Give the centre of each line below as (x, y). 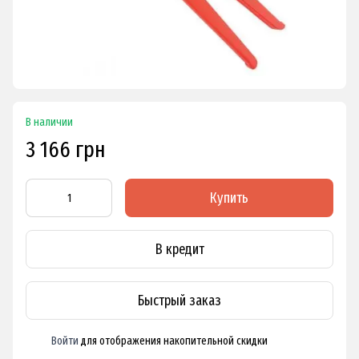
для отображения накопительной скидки (173, 341)
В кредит (179, 249)
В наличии (49, 123)
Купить (229, 198)
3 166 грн (66, 150)
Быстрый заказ (179, 300)
